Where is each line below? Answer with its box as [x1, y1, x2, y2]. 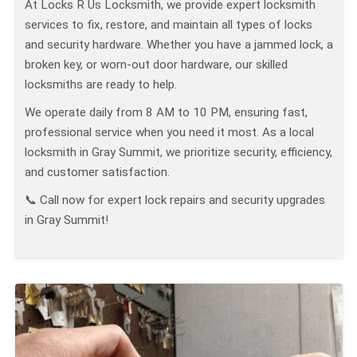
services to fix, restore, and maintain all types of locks [25, 18, 312, 33]
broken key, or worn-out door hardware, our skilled [25, 57, 288, 73]
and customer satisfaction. [25, 165, 170, 180]
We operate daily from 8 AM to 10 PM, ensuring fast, [25, 105, 308, 120]
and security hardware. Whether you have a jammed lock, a [25, 37, 333, 53]
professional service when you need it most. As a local [25, 125, 314, 140]
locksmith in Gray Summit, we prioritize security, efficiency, [25, 145, 332, 160]
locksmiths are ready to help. [25, 77, 177, 92]
